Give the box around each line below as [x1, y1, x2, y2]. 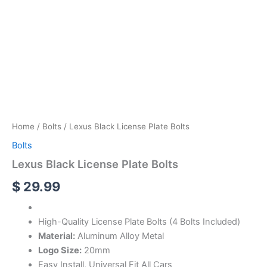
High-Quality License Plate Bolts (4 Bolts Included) [38, 216, 240, 227]
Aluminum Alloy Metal [74, 230, 164, 241]
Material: [38, 230, 75, 241]
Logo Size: [38, 244, 82, 256]
